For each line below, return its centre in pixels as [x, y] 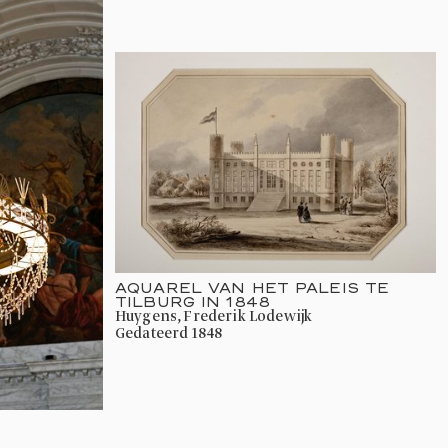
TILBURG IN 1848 [192, 301]
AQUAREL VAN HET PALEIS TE [252, 287]
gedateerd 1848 [174, 333]
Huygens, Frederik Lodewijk [219, 316]
